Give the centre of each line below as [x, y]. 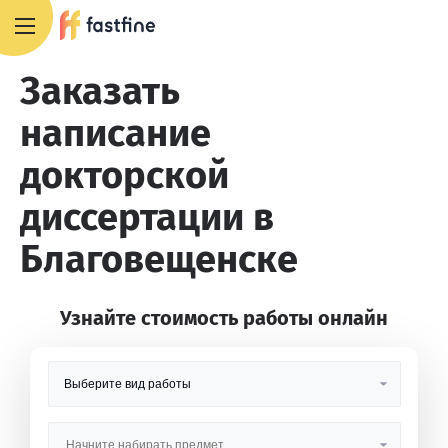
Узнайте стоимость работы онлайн [224, 318]
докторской [124, 175]
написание [115, 133]
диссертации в [147, 217]
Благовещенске [159, 259]
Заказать [100, 91]
